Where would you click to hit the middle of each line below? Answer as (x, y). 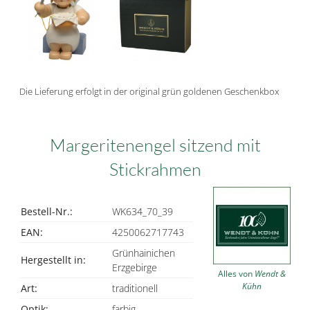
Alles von (236, 273)
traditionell (135, 288)
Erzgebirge (135, 267)
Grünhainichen (144, 253)
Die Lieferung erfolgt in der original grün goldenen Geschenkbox (149, 91)
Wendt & (270, 273)
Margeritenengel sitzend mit (155, 145)
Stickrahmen (155, 169)
